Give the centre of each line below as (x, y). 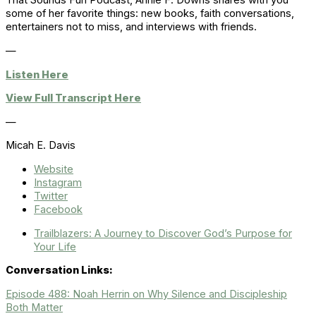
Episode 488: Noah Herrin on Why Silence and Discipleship (146, 294)
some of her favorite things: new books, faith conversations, (150, 14)
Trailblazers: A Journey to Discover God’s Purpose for (163, 233)
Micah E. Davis (41, 146)
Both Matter (34, 307)
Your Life (55, 247)
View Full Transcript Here (73, 98)
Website (54, 169)
